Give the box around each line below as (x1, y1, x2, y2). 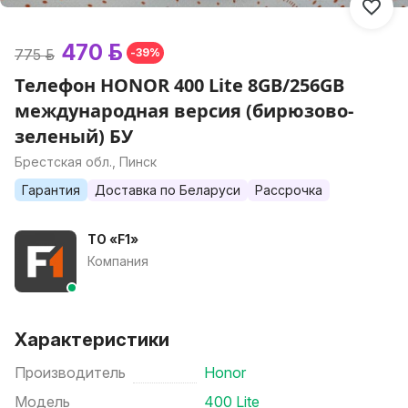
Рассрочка (255, 182, 322, 198)
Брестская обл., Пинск (15, 154, 157, 169)
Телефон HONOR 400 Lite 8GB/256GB (15, 73, 344, 97)
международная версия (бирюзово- (15, 98, 353, 123)
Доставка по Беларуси (95, 182, 240, 198)
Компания (87, 253, 148, 269)
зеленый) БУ (15, 124, 133, 148)
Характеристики (15, 329, 169, 351)
